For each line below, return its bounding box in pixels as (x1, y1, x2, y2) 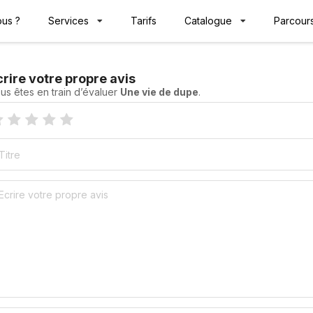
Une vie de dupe (119, 86, 198, 99)
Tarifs (130, 15, 156, 27)
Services (48, 15, 89, 27)
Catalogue (184, 15, 232, 27)
